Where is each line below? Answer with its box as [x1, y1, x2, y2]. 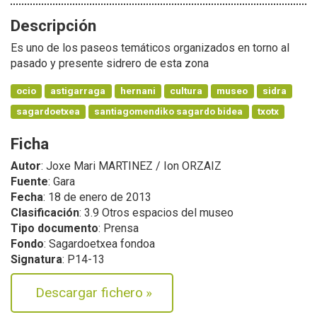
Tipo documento [11, 221, 98, 236]
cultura [170, 84, 203, 96]
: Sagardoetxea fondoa [44, 237, 155, 251]
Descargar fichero [32, 284, 143, 301]
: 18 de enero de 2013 [43, 190, 151, 204]
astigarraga [50, 84, 106, 96]
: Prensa [98, 221, 139, 236]
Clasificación [11, 206, 79, 220]
